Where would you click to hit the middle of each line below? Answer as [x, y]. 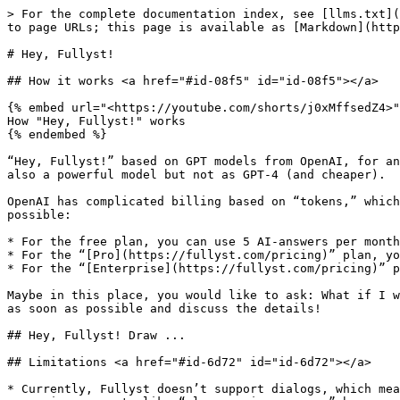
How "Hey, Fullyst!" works [96, 121]
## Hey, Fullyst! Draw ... [96, 335]
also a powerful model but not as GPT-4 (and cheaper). [196, 175]
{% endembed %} [57, 134]
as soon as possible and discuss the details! [164, 308]
